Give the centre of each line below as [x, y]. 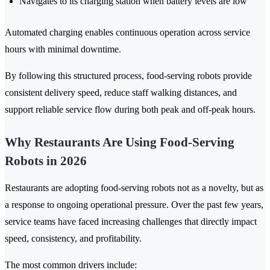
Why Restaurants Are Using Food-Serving [120, 143]
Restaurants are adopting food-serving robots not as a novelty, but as [134, 188]
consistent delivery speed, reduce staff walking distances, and [121, 93]
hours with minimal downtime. [63, 49]
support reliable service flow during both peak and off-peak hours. [130, 110]
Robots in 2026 [46, 161]
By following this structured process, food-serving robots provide [128, 76]
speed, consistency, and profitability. [73, 239]
